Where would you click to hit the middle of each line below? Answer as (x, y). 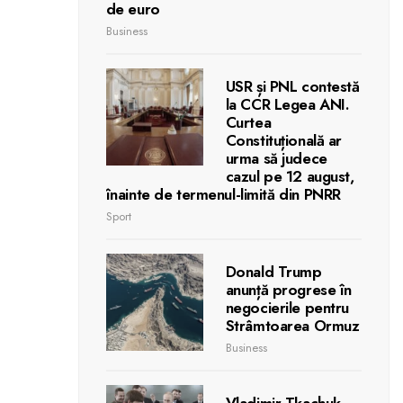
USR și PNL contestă (292, 86)
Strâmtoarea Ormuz (292, 325)
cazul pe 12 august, (290, 176)
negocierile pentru (287, 307)
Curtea (248, 122)
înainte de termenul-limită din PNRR (223, 194)
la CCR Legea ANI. (287, 104)
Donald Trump (273, 271)
